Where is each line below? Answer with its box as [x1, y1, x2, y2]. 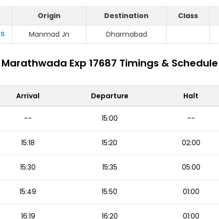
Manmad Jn [29, 29, 69, 39]
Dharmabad [106, 29, 147, 39]
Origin [38, 11, 61, 21]
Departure [90, 91, 129, 101]
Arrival [16, 91, 40, 101]
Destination [104, 11, 149, 21]
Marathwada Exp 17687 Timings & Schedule [1, 56, 218, 70]
